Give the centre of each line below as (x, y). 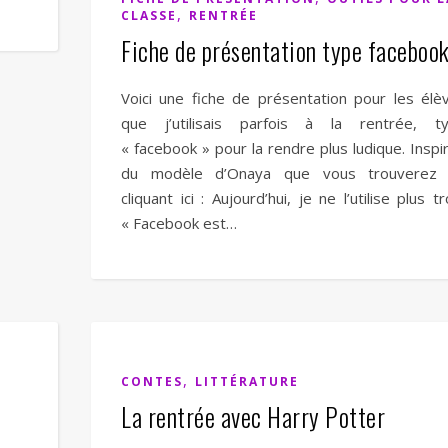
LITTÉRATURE (247, 381)
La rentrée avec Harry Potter (253, 416)
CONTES (152, 381)
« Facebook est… (179, 222)
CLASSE (149, 15)
